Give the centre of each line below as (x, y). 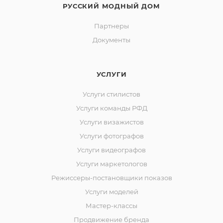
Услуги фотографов (111, 136)
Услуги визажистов (111, 122)
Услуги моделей (111, 192)
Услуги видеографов (111, 150)
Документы (111, 40)
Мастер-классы (111, 206)
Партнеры (111, 26)
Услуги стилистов (111, 94)
